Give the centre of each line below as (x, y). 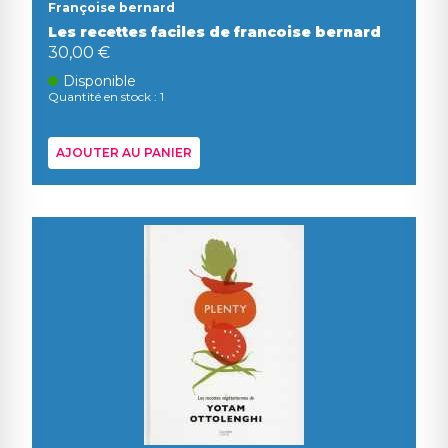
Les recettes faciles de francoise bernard (214, 32)
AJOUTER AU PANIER (124, 152)
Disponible (100, 81)
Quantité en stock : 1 (106, 96)
